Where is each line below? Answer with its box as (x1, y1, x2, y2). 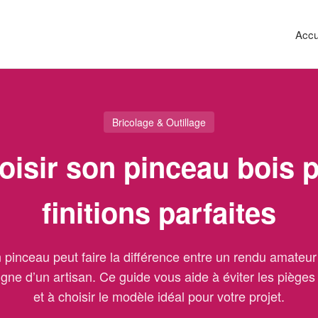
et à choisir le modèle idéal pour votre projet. (33, 287, 285, 305)
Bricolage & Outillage (112, 115, 206, 129)
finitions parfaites (42, 192, 276, 232)
